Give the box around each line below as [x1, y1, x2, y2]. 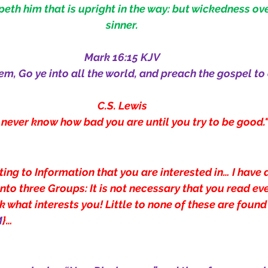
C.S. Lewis [97, 99, 147, 112]
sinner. [106, 19, 138, 31]
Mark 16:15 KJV [84, 51, 160, 63]
